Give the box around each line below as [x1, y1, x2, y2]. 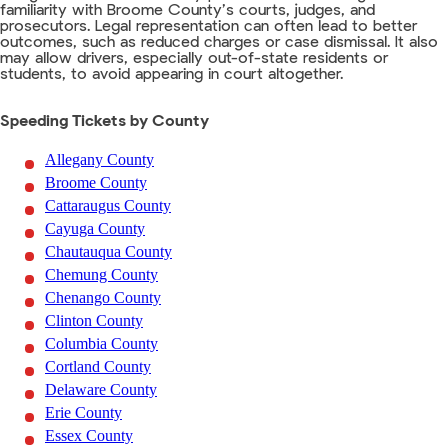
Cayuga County [45, 220, 145, 238]
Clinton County [45, 312, 143, 330]
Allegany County [45, 151, 154, 169]
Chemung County [45, 266, 158, 284]
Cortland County [45, 358, 151, 376]
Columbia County [45, 335, 158, 353]
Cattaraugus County [45, 197, 171, 215]
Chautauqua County [45, 243, 172, 261]
